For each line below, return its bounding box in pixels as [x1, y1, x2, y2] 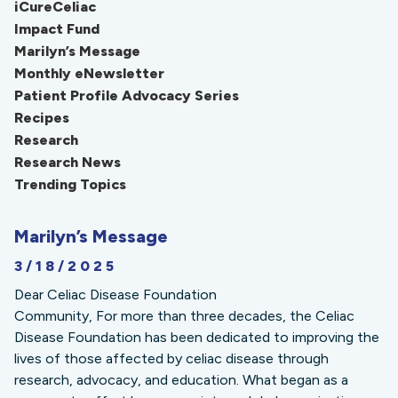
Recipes [14, 108, 69, 126]
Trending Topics [14, 175, 126, 193]
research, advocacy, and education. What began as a [14, 370, 348, 388]
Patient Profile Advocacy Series [14, 86, 239, 104]
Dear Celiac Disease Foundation [14, 285, 217, 303]
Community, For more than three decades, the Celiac [14, 306, 354, 324]
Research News [14, 153, 121, 171]
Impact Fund [14, 20, 99, 37]
